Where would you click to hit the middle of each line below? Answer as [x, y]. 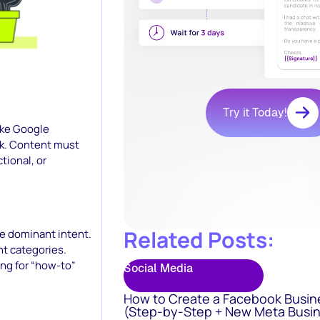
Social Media [158, 268]
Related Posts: [199, 240]
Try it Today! [255, 112]
